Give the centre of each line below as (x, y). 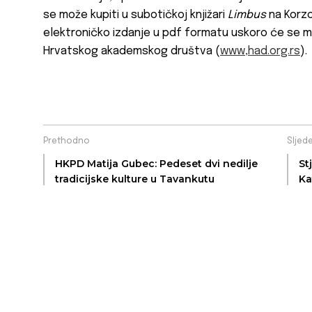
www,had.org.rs (260, 52)
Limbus (247, 15)
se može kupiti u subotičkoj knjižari (135, 15)
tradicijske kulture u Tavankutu (135, 179)
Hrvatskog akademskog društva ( (132, 52)
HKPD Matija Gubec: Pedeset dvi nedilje (156, 164)
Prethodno (67, 142)
